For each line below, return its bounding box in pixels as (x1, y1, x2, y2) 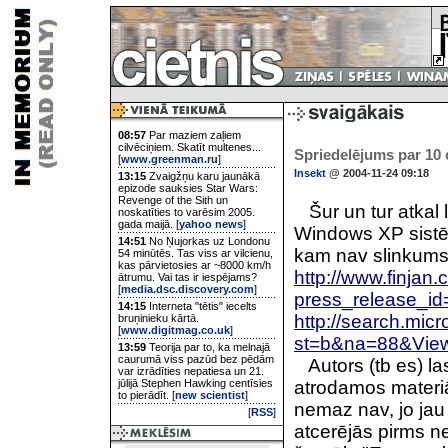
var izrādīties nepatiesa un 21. (118, 365, 264, 377)
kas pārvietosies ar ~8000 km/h (118, 259, 271, 271)
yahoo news (179, 218, 243, 230)
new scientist (175, 389, 245, 401)
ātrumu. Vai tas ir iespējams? (118, 271, 257, 283)
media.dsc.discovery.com (121, 283, 254, 295)
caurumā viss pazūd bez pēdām (118, 353, 274, 365)
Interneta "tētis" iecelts (146, 300, 257, 312)
